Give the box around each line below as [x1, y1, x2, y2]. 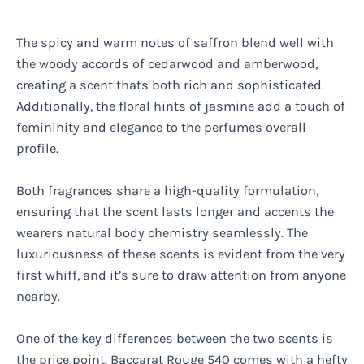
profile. [16, 140, 58, 156]
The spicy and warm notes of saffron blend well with [16, 34, 334, 50]
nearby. [16, 288, 60, 305]
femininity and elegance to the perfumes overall [16, 119, 306, 135]
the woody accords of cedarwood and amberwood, [16, 55, 318, 71]
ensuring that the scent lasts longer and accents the [16, 204, 334, 220]
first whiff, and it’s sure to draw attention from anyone [16, 267, 346, 284]
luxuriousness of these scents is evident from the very [16, 246, 345, 262]
